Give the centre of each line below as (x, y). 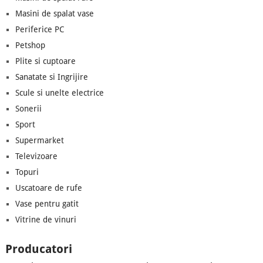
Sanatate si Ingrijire (51, 77)
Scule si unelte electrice (59, 92)
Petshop (30, 45)
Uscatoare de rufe (48, 188)
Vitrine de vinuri (45, 219)
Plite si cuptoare (45, 61)
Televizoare (36, 156)
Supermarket (39, 140)
